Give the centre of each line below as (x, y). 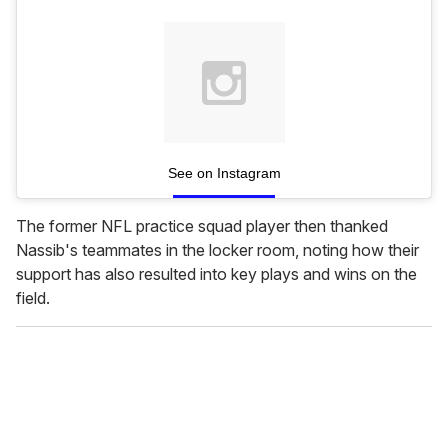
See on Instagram (224, 173)
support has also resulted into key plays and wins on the (216, 274)
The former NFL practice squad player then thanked (202, 226)
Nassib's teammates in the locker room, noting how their (217, 250)
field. (33, 298)
